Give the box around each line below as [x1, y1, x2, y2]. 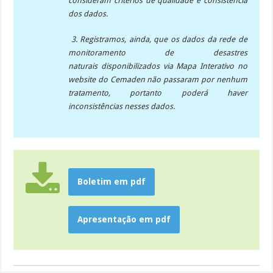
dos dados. [68, 9, 108, 19]
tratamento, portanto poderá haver [68, 88, 247, 98]
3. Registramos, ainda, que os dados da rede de [68, 35, 247, 44]
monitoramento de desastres [68, 48, 247, 58]
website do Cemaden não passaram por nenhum [68, 75, 247, 85]
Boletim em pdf [77, 177, 146, 187]
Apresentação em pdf [77, 214, 171, 225]
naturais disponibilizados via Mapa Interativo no [68, 62, 247, 71]
